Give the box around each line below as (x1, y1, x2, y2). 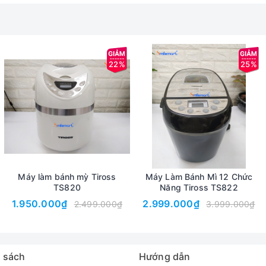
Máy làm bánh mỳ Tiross (18, 172, 116, 182)
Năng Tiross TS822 (160, 182, 238, 192)
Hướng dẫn (139, 251, 191, 262)
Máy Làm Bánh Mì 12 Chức (145, 172, 253, 182)
